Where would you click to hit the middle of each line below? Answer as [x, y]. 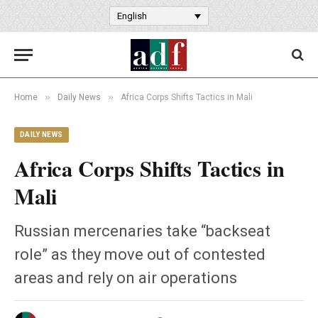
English [132, 16]
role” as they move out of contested [140, 254]
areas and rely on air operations [126, 278]
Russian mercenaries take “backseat [142, 231]
